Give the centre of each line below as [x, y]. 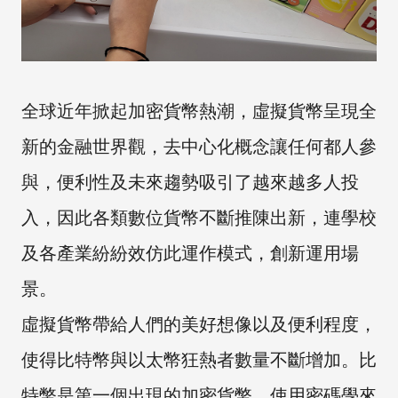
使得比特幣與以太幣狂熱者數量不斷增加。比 [199, 359]
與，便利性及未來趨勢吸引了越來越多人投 [190, 182]
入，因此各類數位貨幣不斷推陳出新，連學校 [199, 217]
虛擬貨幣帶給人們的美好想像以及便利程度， [199, 324]
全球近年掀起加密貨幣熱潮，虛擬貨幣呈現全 [199, 111]
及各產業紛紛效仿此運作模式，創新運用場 [190, 253]
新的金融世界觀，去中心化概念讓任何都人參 [199, 146]
